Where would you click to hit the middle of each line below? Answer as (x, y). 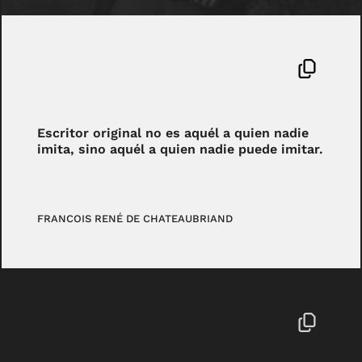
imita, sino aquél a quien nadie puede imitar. (181, 149)
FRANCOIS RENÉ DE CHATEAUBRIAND (135, 218)
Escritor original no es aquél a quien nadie (173, 133)
